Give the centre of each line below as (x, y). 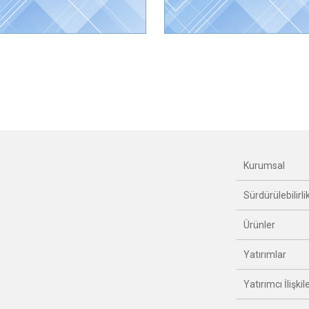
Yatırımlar (265, 254)
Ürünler (259, 225)
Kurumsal (264, 165)
